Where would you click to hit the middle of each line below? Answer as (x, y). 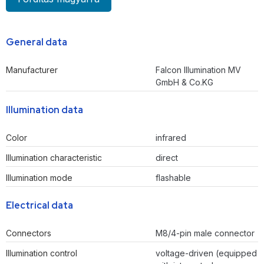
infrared (171, 138)
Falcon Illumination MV (198, 70)
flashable (173, 178)
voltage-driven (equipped (206, 253)
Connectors (29, 233)
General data (37, 42)
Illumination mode (39, 178)
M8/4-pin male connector (205, 233)
